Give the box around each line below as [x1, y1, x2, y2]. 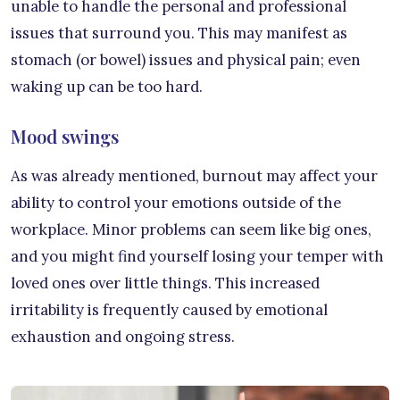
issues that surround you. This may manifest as [11, 23, 347, 44]
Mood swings [11, 124, 119, 149]
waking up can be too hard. [11, 77, 203, 97]
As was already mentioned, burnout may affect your [11, 166, 378, 187]
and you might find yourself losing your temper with [11, 246, 384, 267]
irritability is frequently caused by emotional [11, 300, 328, 321]
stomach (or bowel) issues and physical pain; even [11, 50, 361, 71]
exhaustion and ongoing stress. [11, 327, 235, 347]
